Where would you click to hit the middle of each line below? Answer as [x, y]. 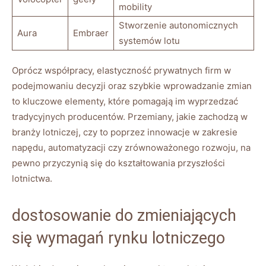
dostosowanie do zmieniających [124, 215]
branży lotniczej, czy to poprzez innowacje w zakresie [125, 132]
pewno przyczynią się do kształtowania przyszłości [118, 163]
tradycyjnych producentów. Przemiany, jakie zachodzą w [130, 116]
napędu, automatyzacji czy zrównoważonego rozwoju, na [131, 147]
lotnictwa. [32, 178]
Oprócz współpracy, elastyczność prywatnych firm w [121, 70]
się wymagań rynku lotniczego [118, 238]
